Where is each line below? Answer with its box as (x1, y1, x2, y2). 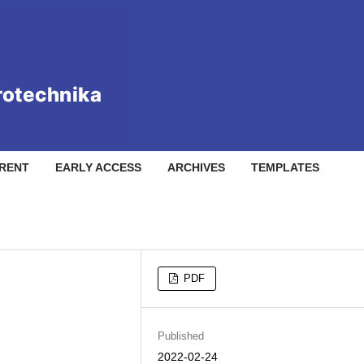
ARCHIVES (167, 161, 225, 174)
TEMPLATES (250, 161, 319, 174)
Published (158, 330, 204, 342)
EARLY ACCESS (54, 161, 141, 174)
